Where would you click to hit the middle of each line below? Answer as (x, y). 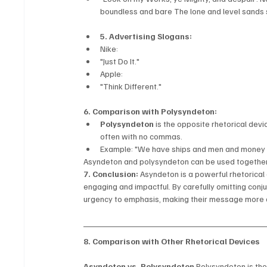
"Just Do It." (120, 61)
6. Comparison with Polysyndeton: (150, 111)
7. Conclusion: (111, 174)
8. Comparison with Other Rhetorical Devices (172, 241)
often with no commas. (142, 136)
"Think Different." (131, 86)
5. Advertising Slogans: (146, 36)
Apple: (112, 74)
